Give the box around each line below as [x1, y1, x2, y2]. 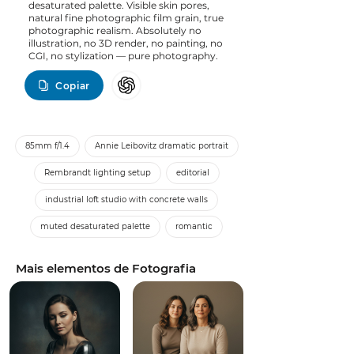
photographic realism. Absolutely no [28, 24, 201, 36]
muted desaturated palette [40, 221, 150, 232]
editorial [175, 168, 209, 178]
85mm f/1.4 [24, 141, 70, 151]
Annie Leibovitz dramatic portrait [94, 141, 228, 151]
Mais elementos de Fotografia [16, 261, 196, 276]
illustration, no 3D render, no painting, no [28, 37, 223, 49]
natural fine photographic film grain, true [28, 12, 224, 24]
